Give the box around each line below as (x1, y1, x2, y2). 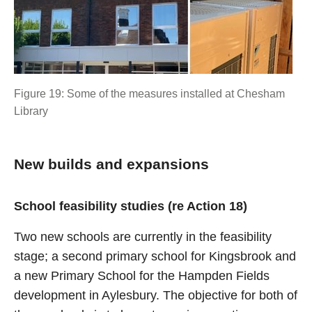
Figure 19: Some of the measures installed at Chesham (14, 88, 285, 100)
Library (14, 105, 48, 117)
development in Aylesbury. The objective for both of (14, 288, 297, 302)
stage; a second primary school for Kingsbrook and (14, 249, 296, 263)
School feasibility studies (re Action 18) (14, 199, 247, 213)
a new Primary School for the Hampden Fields (14, 269, 270, 283)
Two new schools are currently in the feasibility (14, 230, 272, 244)
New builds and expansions (14, 156, 209, 172)
